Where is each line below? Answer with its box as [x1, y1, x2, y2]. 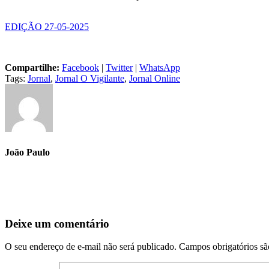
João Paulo [5, 147, 50, 157]
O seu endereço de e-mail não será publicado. [5, 241, 177, 252]
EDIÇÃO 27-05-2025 [5, 21, 89, 32]
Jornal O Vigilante [55, 73, 124, 83]
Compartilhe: [5, 62, 62, 73]
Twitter [106, 62, 133, 73]
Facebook [62, 62, 99, 73]
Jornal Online [129, 73, 180, 83]
